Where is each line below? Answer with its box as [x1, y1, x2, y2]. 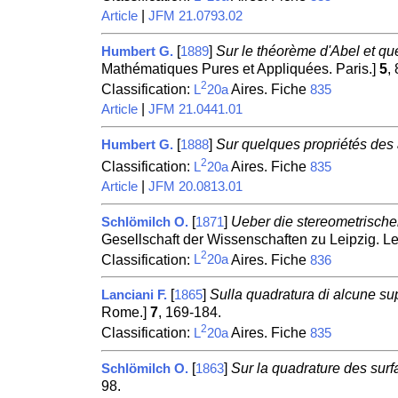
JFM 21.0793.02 [147, 8, 243, 23]
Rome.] [100, 305, 150, 321]
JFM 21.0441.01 [147, 101, 243, 116]
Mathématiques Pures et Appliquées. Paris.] [100, 60, 379, 76]
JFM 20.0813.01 [147, 179, 243, 194]
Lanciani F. [100, 288, 167, 303]
